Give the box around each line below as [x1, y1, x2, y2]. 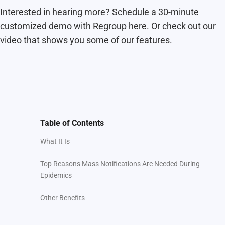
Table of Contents [40, 118, 104, 128]
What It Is [40, 137, 70, 146]
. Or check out [147, 21, 203, 32]
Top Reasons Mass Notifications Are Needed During [40, 160, 200, 168]
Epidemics [40, 171, 72, 180]
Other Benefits [40, 194, 85, 202]
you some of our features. [68, 35, 172, 46]
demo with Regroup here [49, 21, 147, 32]
